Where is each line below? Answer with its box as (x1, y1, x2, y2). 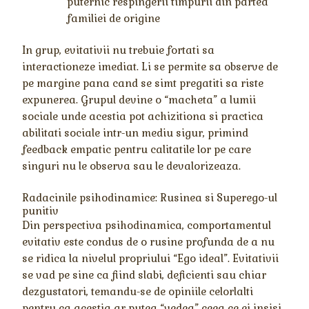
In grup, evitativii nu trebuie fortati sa (22, 43, 215, 57)
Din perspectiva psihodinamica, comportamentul (22, 219, 272, 232)
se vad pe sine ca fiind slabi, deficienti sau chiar (22, 268, 267, 282)
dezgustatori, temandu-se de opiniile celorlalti (22, 285, 254, 299)
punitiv (22, 204, 59, 218)
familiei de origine (67, 11, 161, 25)
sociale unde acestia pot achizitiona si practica (22, 110, 264, 123)
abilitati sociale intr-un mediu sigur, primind (22, 126, 249, 140)
